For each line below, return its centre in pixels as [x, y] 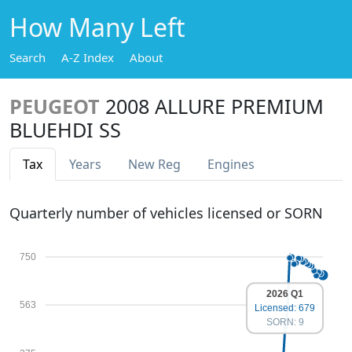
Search [27, 57]
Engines [231, 164]
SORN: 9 [285, 323]
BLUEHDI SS [65, 130]
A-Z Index [88, 57]
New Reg [154, 164]
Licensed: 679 [285, 308]
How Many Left [97, 27]
